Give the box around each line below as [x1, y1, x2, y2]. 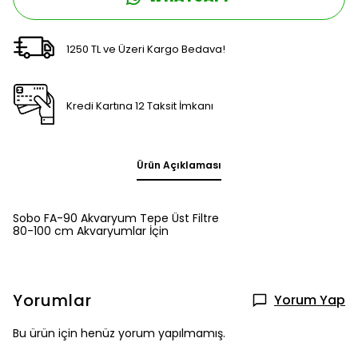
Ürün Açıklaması [137, 158, 221, 172]
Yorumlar [13, 289, 92, 312]
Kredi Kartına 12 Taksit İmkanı [66, 98, 214, 113]
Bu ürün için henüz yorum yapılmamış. [13, 325, 225, 341]
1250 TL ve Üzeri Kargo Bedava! [66, 42, 226, 57]
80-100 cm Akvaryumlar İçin [13, 223, 169, 239]
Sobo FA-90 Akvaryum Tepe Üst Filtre [13, 210, 219, 226]
